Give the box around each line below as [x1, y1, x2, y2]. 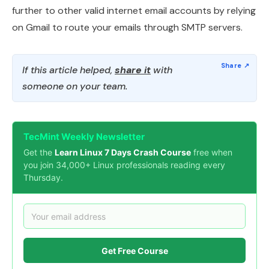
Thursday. [23, 172, 63, 183]
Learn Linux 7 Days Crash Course [55, 147, 191, 158]
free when [191, 147, 232, 158]
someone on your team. [22, 80, 127, 93]
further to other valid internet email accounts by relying [12, 4, 256, 17]
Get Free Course [101, 245, 168, 256]
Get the [23, 147, 55, 158]
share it [115, 64, 151, 77]
